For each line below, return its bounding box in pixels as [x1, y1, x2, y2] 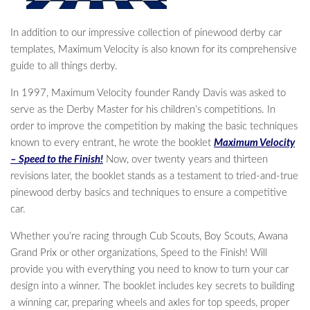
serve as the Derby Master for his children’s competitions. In [10, 104, 275, 115]
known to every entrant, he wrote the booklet [10, 137, 214, 148]
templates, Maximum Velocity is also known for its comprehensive [10, 44, 297, 55]
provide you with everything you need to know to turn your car [10, 264, 289, 275]
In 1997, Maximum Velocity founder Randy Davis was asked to [10, 87, 286, 98]
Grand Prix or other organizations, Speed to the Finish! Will [10, 247, 267, 258]
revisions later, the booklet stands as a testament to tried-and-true [10, 170, 298, 181]
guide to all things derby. [10, 60, 118, 71]
